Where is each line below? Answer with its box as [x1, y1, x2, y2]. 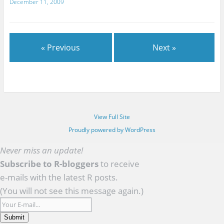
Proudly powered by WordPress [68, 125, 155, 134]
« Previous [41, 41, 80, 53]
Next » [152, 41, 176, 53]
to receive [98, 157, 139, 169]
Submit [4, 213, 24, 221]
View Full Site [94, 112, 130, 121]
